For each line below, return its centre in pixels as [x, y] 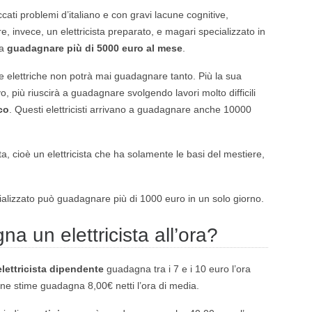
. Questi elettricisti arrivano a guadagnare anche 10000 [130, 109]
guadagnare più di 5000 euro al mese [95, 48]
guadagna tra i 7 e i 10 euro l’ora [177, 269]
